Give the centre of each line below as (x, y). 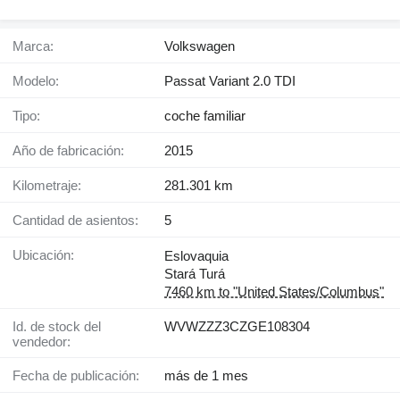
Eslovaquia (196, 256)
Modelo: (42, 81)
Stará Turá (195, 274)
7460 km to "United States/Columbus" (274, 292)
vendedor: (42, 342)
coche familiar (205, 116)
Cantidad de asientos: (80, 221)
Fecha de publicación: (80, 376)
